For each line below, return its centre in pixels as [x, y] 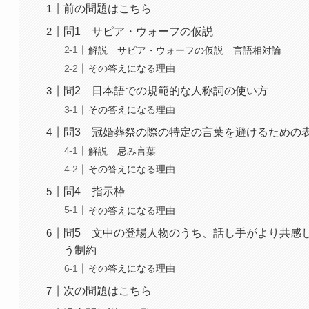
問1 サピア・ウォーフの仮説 [139, 32]
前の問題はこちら [108, 9]
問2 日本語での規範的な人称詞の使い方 [166, 91]
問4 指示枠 [94, 192]
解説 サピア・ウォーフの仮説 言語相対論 [185, 50]
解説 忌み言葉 [122, 151]
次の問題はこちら [108, 291]
